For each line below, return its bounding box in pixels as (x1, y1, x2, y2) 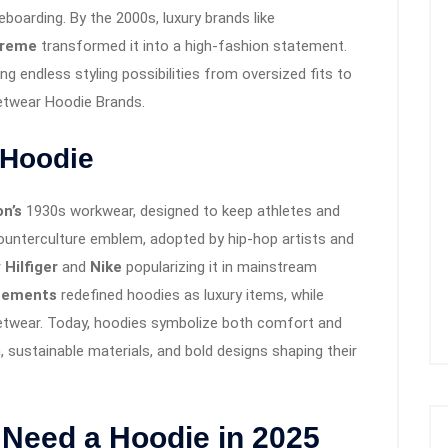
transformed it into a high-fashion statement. (37, 37, 347, 56)
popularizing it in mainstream (122, 258, 317, 277)
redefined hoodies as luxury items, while (57, 286, 324, 305)
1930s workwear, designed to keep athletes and (22, 202, 340, 221)
